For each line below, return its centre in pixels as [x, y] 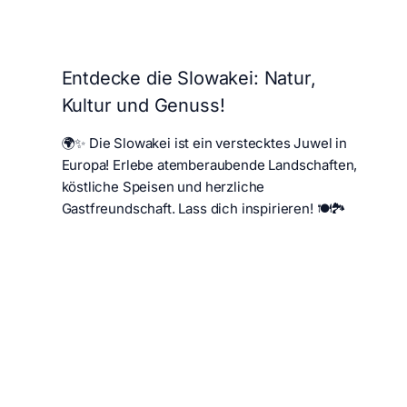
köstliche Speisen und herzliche [163, 186]
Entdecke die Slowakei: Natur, [189, 78]
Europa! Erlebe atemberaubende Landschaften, [209, 164]
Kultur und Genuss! [143, 105]
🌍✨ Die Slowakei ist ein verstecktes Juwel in [204, 143]
